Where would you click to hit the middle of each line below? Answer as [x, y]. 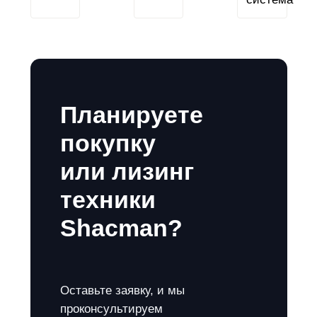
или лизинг [127, 171]
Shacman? [121, 228]
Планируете [132, 115]
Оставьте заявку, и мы [122, 291]
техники [108, 200]
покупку [108, 143]
